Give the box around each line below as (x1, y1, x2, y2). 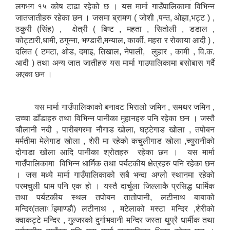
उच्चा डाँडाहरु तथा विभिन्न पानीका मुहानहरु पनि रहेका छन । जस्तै (15, 114, 215, 123)
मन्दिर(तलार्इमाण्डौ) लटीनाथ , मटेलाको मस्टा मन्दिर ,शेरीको (15, 204, 215, 214)
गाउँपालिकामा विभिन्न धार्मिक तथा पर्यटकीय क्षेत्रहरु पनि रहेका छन (15, 159, 215, 168)
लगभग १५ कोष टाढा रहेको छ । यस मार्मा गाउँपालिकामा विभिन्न (15, 2, 215, 11)
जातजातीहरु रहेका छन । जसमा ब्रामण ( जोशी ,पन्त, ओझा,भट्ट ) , (15, 13, 215, 23)
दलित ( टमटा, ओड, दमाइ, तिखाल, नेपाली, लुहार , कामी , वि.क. (15, 47, 215, 56)
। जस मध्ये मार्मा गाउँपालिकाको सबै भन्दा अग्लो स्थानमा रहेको (15, 170, 215, 180)
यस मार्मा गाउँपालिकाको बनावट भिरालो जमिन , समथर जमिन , (15, 103, 215, 112)
